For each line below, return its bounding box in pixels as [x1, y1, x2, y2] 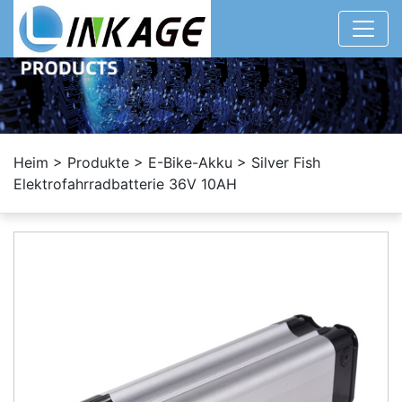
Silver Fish [247, 153, 320, 171]
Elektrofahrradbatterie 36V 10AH [13, 174, 237, 193]
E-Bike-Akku [148, 153, 232, 171]
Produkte [67, 153, 129, 171]
